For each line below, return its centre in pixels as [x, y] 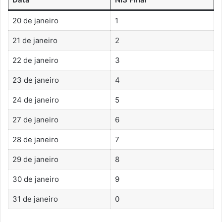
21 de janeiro [35, 40]
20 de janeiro [35, 20]
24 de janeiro [35, 100]
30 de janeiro [35, 179]
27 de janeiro [35, 119]
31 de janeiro [35, 199]
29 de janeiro [35, 159]
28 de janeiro [35, 139]
